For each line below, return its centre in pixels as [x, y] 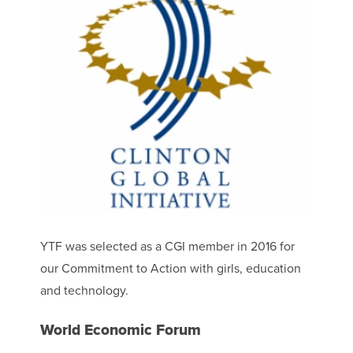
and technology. [84, 291]
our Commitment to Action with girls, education [170, 269]
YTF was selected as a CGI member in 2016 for [167, 247]
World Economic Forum [120, 330]
